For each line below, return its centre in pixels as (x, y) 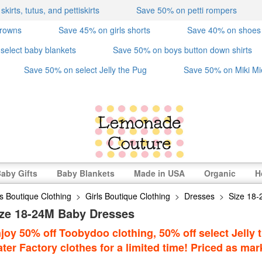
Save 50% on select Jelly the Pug (85, 70)
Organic (220, 173)
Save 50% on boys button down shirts (182, 50)
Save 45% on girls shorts (104, 30)
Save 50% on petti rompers (187, 10)
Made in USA (159, 173)
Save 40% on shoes (224, 30)
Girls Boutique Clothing (128, 196)
